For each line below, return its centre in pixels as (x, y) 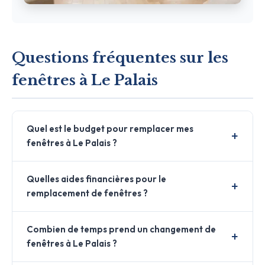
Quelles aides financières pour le (96, 179)
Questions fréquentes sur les (120, 57)
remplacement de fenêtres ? (87, 193)
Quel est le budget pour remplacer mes (110, 128)
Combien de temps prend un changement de (121, 229)
